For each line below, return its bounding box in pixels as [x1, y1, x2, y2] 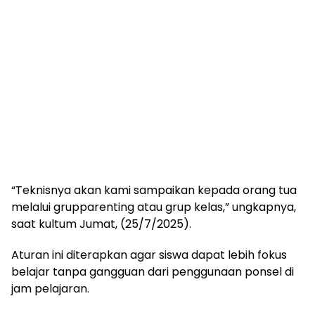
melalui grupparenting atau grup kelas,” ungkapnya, [11, 199, 296, 215]
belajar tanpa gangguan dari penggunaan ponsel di [11, 264, 294, 280]
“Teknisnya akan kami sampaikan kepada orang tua [11, 182, 297, 198]
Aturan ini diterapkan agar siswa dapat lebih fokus [11, 247, 287, 263]
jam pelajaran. [11, 281, 89, 297]
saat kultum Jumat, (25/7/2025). [11, 216, 191, 232]
